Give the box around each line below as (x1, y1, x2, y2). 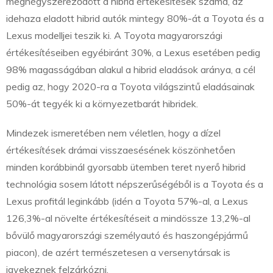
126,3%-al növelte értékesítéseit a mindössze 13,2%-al (6, 212, 250, 225)
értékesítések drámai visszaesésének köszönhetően (6, 144, 235, 157)
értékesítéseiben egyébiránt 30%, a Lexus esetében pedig (6, 46, 260, 59)
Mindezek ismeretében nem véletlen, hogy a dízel (6, 127, 221, 140)
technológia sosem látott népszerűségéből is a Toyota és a (6, 178, 263, 191)
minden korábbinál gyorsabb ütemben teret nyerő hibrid (6, 161, 246, 174)
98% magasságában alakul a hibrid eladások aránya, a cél (6, 63, 255, 76)
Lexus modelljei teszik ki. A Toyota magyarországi (6, 29, 222, 42)
